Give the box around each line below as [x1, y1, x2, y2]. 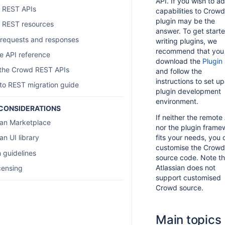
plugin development [156, 87, 221, 95]
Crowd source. [156, 183, 203, 192]
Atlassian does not [156, 163, 215, 172]
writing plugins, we [156, 37, 217, 45]
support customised [156, 173, 221, 182]
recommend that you [156, 47, 224, 55]
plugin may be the [156, 17, 215, 25]
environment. [156, 97, 198, 105]
